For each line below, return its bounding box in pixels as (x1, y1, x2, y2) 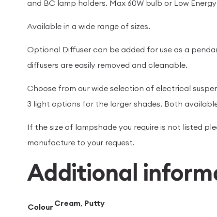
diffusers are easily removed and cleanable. (27, 60, 187, 70)
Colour (28, 202, 53, 212)
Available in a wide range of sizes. (27, 21, 150, 31)
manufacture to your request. (27, 138, 135, 147)
